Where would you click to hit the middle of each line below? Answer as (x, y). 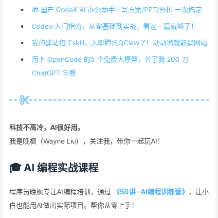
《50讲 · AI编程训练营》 (151, 191)
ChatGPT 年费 (54, 73)
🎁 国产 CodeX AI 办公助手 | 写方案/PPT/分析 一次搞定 (117, 9)
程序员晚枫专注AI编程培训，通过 (61, 191)
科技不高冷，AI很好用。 (47, 127)
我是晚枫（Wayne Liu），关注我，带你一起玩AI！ (87, 141)
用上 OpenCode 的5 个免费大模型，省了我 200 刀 (110, 59)
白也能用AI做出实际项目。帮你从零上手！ (74, 205)
